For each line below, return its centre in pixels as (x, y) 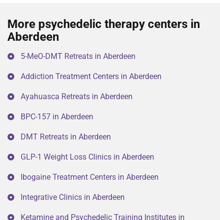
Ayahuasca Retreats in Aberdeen (77, 97)
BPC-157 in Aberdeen (57, 117)
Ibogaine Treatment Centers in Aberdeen (90, 177)
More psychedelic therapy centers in (104, 24)
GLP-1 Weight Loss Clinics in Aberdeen (87, 157)
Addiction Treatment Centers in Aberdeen (91, 77)
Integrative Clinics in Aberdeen (73, 197)
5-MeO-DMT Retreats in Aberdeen (78, 56)
